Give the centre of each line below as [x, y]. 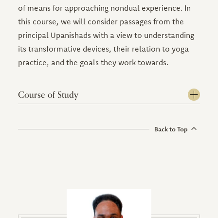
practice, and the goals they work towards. [93, 62]
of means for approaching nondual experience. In [105, 8]
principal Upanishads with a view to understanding [106, 35]
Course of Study [48, 95]
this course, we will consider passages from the [101, 21]
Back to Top [171, 129]
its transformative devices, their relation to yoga [104, 49]
